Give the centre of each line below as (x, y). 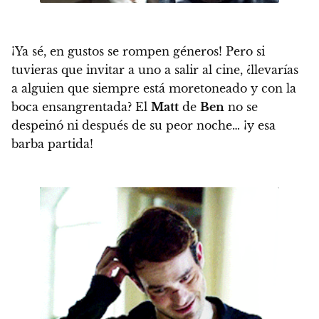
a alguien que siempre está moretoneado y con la (154, 88)
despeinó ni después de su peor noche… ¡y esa (143, 125)
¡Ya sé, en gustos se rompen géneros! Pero (132, 51)
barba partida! (52, 143)
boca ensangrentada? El (81, 106)
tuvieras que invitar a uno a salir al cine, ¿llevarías (155, 69)
